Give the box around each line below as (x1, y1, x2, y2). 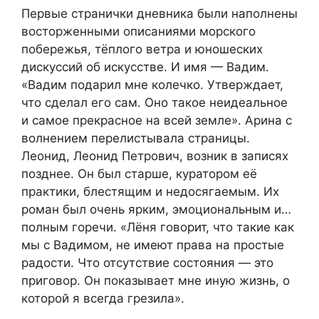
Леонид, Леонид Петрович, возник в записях (21, 149, 288, 164)
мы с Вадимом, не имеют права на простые (21, 238, 284, 253)
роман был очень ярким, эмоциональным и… (21, 202, 291, 217)
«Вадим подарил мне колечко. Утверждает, (21, 78, 283, 93)
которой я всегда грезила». (21, 291, 184, 306)
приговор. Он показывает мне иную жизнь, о (21, 273, 290, 288)
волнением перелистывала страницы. (21, 131, 250, 146)
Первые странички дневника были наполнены (21, 6, 298, 21)
